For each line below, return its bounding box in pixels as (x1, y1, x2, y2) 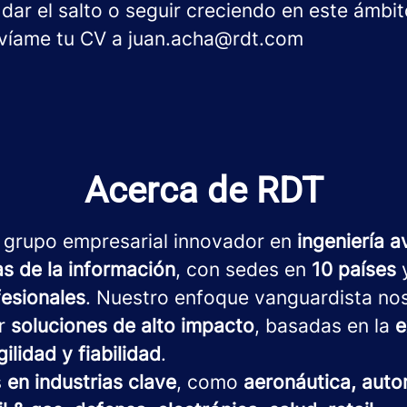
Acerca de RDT (84, 169, 323, 212)
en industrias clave (2, 371, 176, 393)
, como (176, 371, 243, 393)
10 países (312, 258, 396, 281)
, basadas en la (254, 314, 395, 337)
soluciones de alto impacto (11, 314, 254, 337)
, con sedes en (175, 258, 312, 281)
